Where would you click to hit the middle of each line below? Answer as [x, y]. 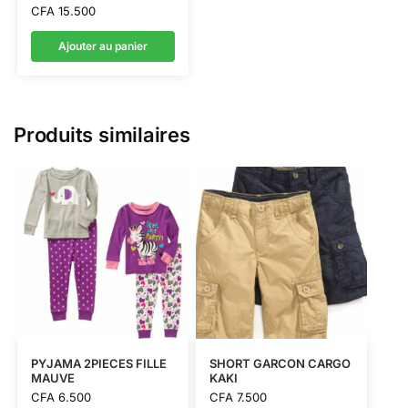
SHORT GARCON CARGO [280, 363]
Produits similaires [102, 135]
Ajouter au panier [102, 46]
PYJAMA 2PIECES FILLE [98, 363]
